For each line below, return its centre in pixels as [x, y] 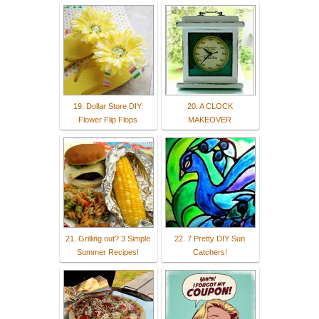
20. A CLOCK [210, 106]
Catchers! [210, 252]
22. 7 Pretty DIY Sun [210, 238]
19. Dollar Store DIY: [108, 106]
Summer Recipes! [108, 252]
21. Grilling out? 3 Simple [108, 238]
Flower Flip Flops [108, 119]
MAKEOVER [210, 119]
